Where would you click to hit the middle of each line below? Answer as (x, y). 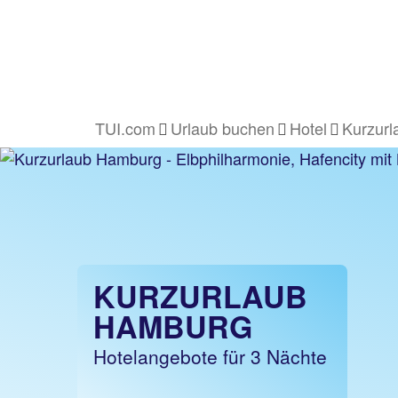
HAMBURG (173, 326)
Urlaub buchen (223, 128)
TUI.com (125, 128)
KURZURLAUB (200, 296)
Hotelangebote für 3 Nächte (210, 356)
